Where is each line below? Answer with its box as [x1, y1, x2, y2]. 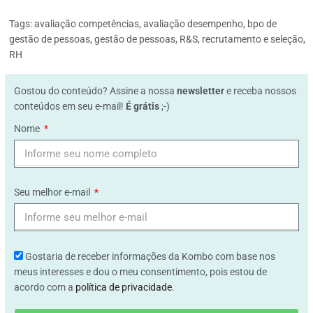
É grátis [126, 101, 159, 112]
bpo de [247, 18, 277, 29]
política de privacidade [75, 282, 172, 293]
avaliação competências [34, 18, 139, 29]
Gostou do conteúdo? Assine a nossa [14, 85, 177, 96]
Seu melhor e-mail [14, 187, 92, 198]
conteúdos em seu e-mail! [14, 101, 126, 112]
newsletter [177, 85, 224, 96]
